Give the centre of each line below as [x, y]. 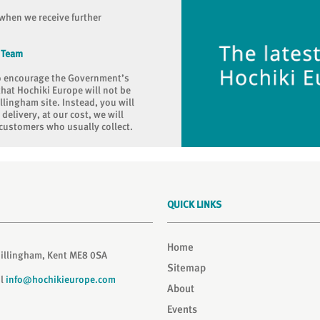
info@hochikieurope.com [61, 279]
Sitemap [186, 268]
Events [182, 309]
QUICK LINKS [194, 204]
